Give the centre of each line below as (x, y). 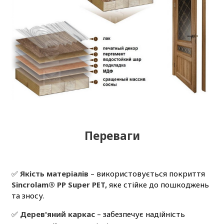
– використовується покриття (146, 174)
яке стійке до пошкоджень (158, 185)
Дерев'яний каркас (57, 214)
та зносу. (28, 196)
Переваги (112, 136)
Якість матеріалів (54, 174)
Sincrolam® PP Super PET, (59, 185)
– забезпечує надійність (140, 214)
